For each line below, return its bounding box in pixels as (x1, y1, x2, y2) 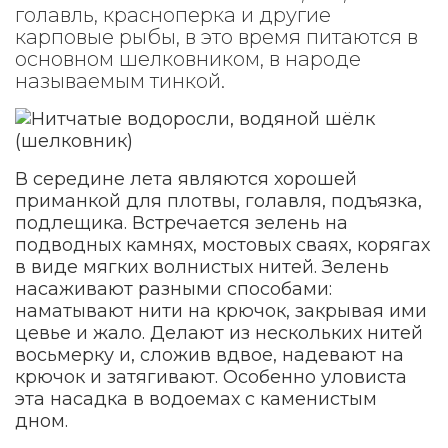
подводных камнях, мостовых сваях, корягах (15, 234, 430, 256)
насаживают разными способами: (15, 278, 332, 300)
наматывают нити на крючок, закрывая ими (15, 300, 427, 322)
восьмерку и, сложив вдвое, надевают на (15, 344, 404, 366)
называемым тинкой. (15, 69, 225, 93)
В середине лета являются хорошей (15, 168, 357, 190)
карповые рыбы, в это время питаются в (15, 25, 418, 49)
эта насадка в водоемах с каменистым (15, 388, 377, 410)
